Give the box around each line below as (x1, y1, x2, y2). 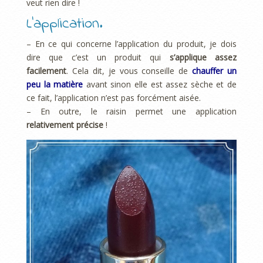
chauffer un (192, 65, 237, 77)
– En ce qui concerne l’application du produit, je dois (26, 38, 237, 50)
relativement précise (26, 119, 103, 131)
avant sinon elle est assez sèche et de (83, 79, 237, 90)
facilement (26, 65, 66, 77)
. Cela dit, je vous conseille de (66, 65, 193, 77)
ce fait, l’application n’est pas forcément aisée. (26, 92, 201, 104)
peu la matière (26, 79, 83, 90)
